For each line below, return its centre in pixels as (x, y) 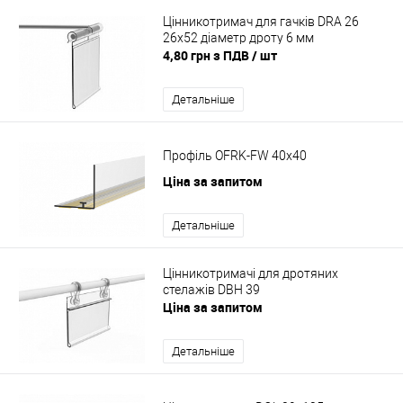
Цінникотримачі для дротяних (251, 273)
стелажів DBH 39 (211, 289)
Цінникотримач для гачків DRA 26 (261, 21)
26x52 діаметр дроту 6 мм (238, 37)
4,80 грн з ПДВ (207, 56)
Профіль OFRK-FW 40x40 (235, 155)
